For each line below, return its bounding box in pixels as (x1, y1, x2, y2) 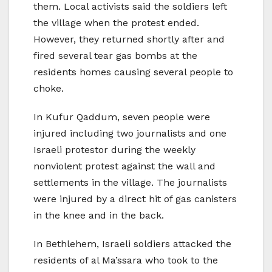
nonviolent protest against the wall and (33, 160, 216, 172)
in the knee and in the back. (33, 209, 164, 222)
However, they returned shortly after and (33, 33, 225, 46)
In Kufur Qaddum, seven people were (33, 111, 210, 123)
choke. (33, 83, 64, 95)
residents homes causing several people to (33, 66, 233, 78)
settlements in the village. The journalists (33, 177, 227, 189)
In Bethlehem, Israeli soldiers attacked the (33, 238, 231, 250)
